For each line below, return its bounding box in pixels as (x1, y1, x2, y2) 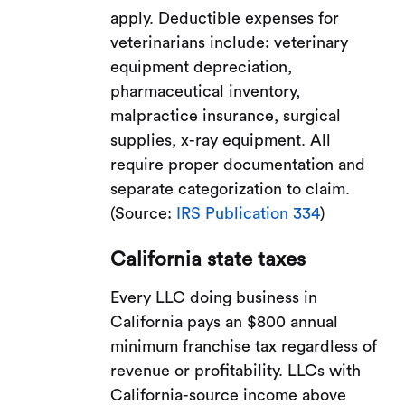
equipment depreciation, (110, 58, 293, 75)
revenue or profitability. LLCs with (110, 362, 362, 379)
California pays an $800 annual (110, 313, 339, 330)
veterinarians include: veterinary (110, 33, 349, 51)
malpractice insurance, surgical (110, 107, 342, 124)
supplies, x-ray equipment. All (110, 131, 332, 148)
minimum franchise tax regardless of (110, 337, 378, 354)
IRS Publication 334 (176, 204, 321, 221)
